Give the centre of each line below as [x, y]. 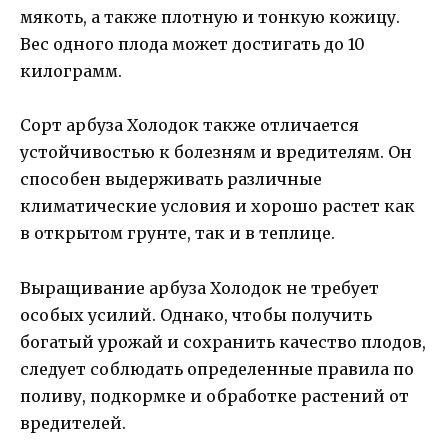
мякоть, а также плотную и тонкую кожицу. [210, 17]
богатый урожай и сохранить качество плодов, [223, 341]
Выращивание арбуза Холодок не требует [199, 287]
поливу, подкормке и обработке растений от [214, 395]
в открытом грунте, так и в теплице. [177, 233]
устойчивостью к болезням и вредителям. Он [216, 152]
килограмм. [71, 71]
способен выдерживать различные [171, 179]
